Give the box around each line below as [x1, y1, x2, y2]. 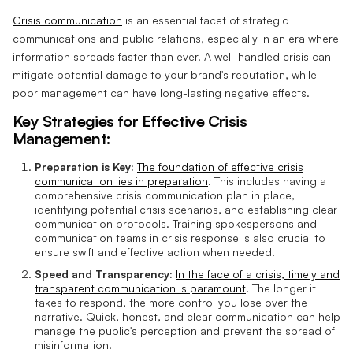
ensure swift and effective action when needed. [35, 244, 275, 258]
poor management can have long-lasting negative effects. [13, 85, 310, 99]
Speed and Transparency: [35, 267, 173, 281]
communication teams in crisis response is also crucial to [35, 230, 325, 244]
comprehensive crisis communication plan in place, [35, 188, 295, 202]
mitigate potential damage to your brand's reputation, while [13, 67, 317, 81]
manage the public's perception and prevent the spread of [35, 324, 335, 338]
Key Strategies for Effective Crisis [13, 110, 247, 131]
